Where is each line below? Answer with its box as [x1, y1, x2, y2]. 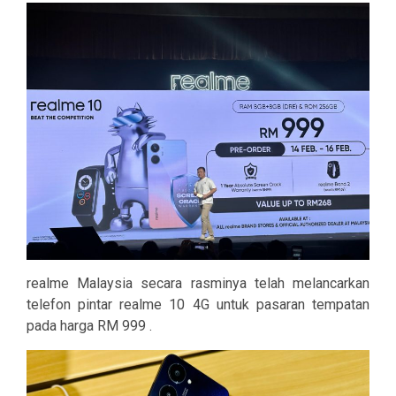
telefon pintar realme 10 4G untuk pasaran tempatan [27, 296, 369, 314]
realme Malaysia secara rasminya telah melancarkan [27, 275, 369, 293]
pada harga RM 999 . [27, 317, 152, 335]
